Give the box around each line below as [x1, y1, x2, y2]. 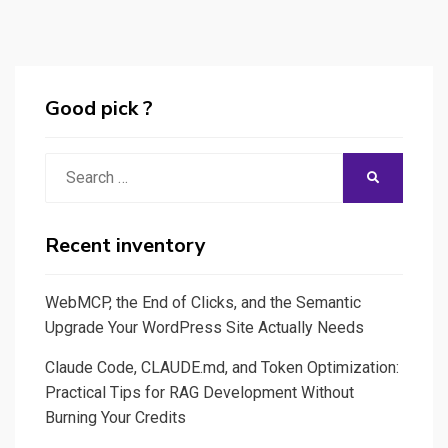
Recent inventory [45, 231, 206, 259]
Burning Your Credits [45, 407, 186, 427]
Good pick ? [45, 94, 153, 122]
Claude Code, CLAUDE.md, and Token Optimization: [45, 357, 399, 377]
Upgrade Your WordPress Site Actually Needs [45, 317, 364, 337]
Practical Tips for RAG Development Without [45, 382, 354, 402]
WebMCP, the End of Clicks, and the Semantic [45, 292, 361, 312]
